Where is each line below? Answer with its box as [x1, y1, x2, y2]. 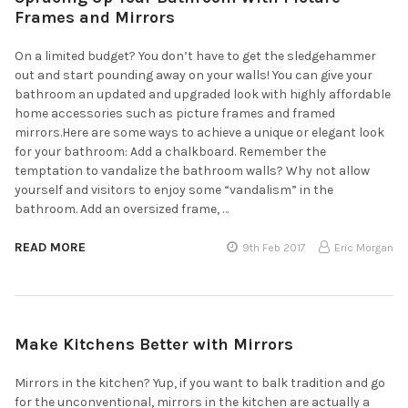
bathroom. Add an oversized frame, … [15, 200, 229, 217]
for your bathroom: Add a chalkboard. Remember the [15, 143, 326, 159]
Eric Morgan [334, 240, 393, 254]
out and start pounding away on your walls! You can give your [15, 66, 372, 83]
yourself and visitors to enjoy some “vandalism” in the [15, 181, 333, 198]
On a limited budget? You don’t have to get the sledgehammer [15, 47, 376, 64]
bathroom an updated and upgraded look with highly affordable [15, 86, 391, 102]
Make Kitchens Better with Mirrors [15, 333, 293, 354]
